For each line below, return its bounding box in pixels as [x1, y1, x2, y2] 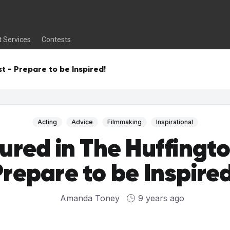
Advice [71, 118, 93, 126]
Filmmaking [107, 118, 142, 126]
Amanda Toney [60, 193, 120, 203]
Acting [37, 118, 57, 126]
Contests [42, 35, 71, 44]
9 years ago [138, 193, 184, 203]
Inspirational [156, 118, 193, 126]
